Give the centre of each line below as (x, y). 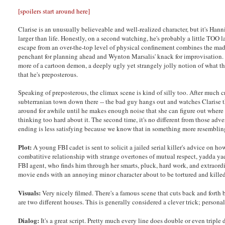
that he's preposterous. (48, 74)
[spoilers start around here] (54, 11)
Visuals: (30, 192)
